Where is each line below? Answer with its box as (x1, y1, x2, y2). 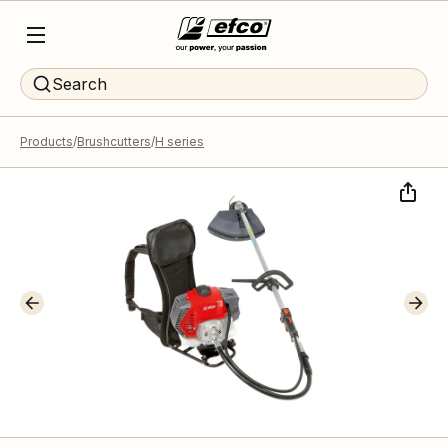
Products (20, 134, 73, 149)
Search (52, 74, 107, 94)
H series (155, 134, 204, 149)
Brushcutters (77, 134, 151, 149)
